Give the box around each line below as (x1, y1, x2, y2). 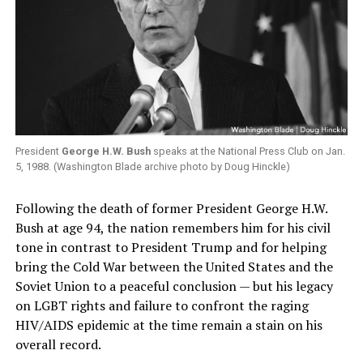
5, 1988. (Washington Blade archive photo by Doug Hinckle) (15, 160, 290, 173)
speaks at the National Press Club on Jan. (150, 145, 345, 158)
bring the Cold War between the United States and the (15, 258, 333, 276)
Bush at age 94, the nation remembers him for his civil (15, 219, 331, 237)
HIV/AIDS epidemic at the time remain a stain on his (15, 316, 322, 335)
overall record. (15, 335, 101, 354)
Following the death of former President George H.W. (15, 199, 327, 218)
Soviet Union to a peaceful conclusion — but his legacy (15, 277, 333, 296)
